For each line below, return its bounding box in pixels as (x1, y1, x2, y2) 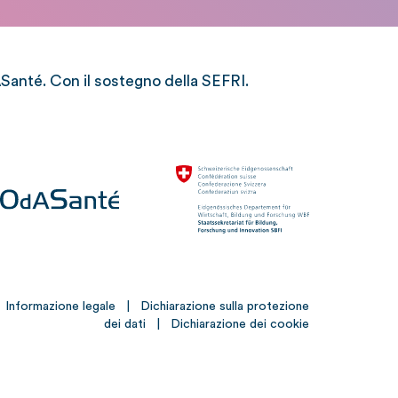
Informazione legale (5, 300, 116, 314)
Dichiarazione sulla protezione (140, 300, 310, 314)
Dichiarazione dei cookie (171, 318, 310, 331)
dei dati (104, 318, 147, 331)
